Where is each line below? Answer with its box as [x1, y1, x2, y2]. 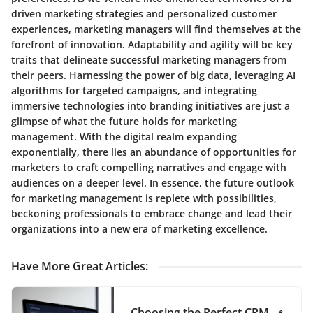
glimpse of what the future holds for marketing [11, 114, 237, 128]
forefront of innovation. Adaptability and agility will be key [11, 37, 293, 51]
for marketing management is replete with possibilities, [11, 191, 277, 205]
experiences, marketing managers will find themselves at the [11, 22, 301, 36]
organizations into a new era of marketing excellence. [11, 221, 268, 235]
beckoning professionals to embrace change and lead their [11, 206, 292, 220]
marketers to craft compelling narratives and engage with [11, 160, 286, 174]
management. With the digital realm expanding [11, 129, 237, 143]
